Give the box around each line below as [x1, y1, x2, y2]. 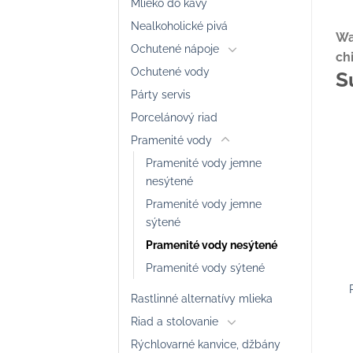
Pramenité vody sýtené [146, 260, 265, 274]
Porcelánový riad [131, 110, 217, 124]
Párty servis [131, 87, 191, 101]
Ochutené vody [131, 64, 210, 78]
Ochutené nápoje [131, 41, 219, 55]
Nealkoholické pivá [131, 18, 228, 32]
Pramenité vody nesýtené [146, 237, 277, 251]
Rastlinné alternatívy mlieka [131, 291, 273, 305]
